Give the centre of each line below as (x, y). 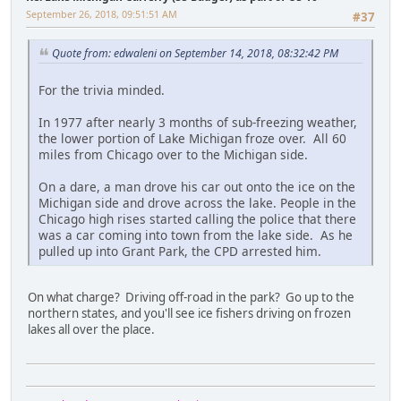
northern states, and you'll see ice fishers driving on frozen (189, 313)
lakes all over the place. (91, 329)
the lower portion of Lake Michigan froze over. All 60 (192, 138)
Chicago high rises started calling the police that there (197, 218)
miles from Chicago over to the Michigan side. (173, 154)
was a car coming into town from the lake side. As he (196, 235)
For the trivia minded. (102, 90)
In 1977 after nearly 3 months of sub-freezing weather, (198, 122)
